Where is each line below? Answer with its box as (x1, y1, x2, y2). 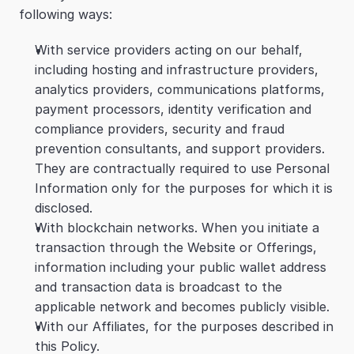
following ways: (19, 6, 112, 22)
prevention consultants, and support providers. (35, 141, 325, 156)
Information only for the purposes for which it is (35, 180, 333, 196)
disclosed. (35, 200, 92, 216)
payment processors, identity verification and (35, 101, 311, 117)
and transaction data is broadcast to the (35, 279, 282, 295)
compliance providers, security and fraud (35, 121, 284, 137)
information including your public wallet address (35, 259, 326, 275)
